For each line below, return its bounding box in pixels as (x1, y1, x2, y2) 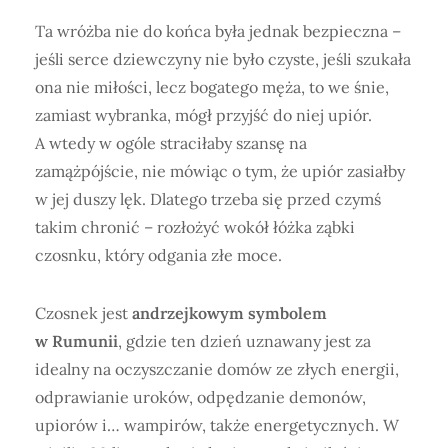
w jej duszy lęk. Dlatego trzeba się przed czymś (35, 189, 381, 210)
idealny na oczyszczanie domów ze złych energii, (35, 359, 399, 380)
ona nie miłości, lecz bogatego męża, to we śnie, (35, 77, 389, 98)
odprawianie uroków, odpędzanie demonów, (35, 387, 366, 408)
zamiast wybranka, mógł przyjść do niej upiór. (35, 105, 372, 126)
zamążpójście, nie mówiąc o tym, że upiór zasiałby (35, 161, 405, 182)
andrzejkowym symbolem (132, 303, 327, 324)
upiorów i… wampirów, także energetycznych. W (35, 415, 399, 436)
